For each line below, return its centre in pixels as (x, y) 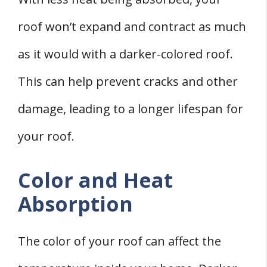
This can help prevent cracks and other (128, 82)
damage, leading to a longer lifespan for (131, 109)
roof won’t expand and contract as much (132, 27)
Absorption (75, 204)
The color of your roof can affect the (119, 241)
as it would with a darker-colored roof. (125, 54)
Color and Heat (95, 180)
